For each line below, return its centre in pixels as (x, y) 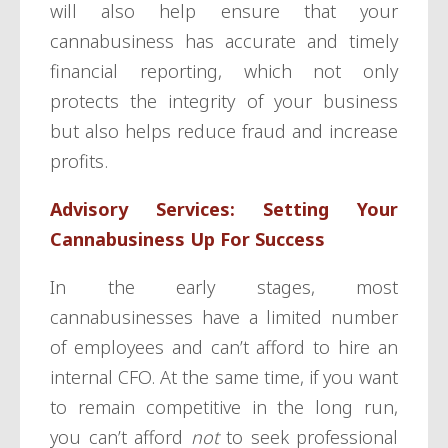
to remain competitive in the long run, (224, 406)
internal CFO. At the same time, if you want (224, 376)
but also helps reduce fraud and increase (224, 130)
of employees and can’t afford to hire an (224, 346)
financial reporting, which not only (224, 70)
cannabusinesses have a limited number (224, 316)
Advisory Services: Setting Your (224, 208)
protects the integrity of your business (224, 100)
